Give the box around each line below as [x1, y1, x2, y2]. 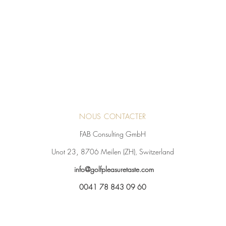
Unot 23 [51, 147, 77, 156]
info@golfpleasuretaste [74, 164, 139, 174]
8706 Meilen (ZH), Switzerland [79, 147, 175, 156]
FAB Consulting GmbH [80, 129, 146, 139]
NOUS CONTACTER [79, 111, 147, 121]
